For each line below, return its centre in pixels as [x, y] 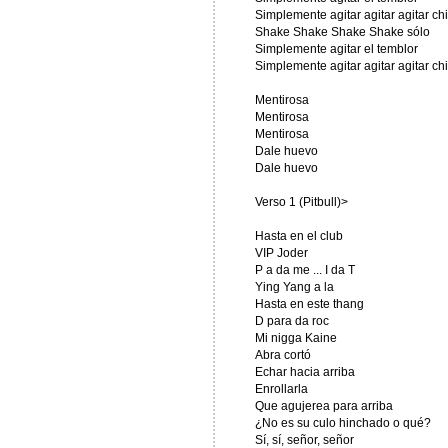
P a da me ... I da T [304, 270]
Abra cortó [282, 355]
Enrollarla [281, 389]
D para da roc [291, 321]
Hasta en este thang [309, 304]
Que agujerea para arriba [323, 406]
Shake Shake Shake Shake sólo [342, 32]
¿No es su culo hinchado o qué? [342, 423]
